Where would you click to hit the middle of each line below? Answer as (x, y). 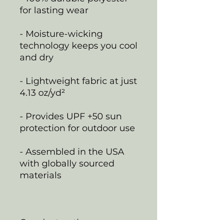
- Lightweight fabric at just (78, 81)
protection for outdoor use (77, 128)
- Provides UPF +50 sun (71, 116)
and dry (37, 57)
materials (41, 175)
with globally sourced (67, 163)
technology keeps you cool (79, 45)
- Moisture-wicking (61, 34)
